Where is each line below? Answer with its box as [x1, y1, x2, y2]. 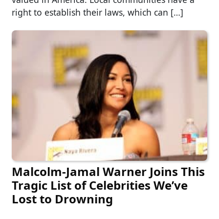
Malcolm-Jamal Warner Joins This [12, 163, 205, 179]
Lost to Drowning [12, 190, 113, 207]
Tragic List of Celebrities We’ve [12, 176, 188, 193]
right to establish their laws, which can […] [12, 6, 183, 18]
